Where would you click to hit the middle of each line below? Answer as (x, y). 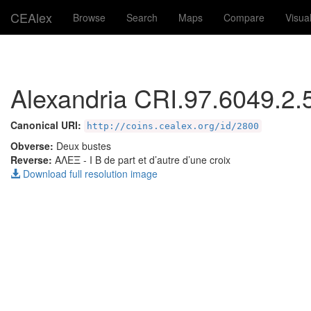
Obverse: (33, 146)
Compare (244, 17)
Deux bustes (84, 146)
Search (142, 17)
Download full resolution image (89, 174)
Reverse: (33, 160)
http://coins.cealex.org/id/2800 (173, 126)
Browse (89, 17)
